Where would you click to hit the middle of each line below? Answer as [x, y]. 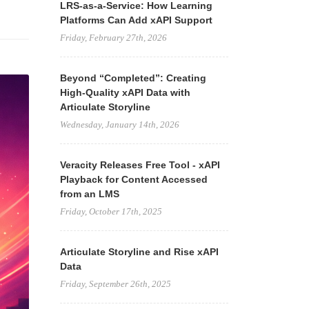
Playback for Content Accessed [133, 179]
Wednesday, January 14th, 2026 [119, 124]
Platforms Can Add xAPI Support [136, 20]
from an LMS [89, 194]
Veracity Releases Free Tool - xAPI [140, 165]
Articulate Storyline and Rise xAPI [139, 252]
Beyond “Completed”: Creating [133, 78]
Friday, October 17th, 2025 [111, 211]
